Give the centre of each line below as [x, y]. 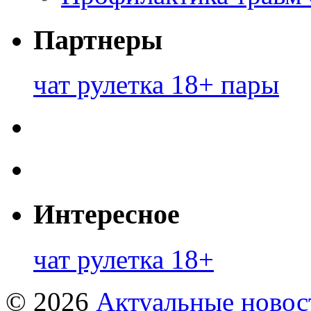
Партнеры [98, 40]
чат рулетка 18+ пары [156, 85]
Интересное [107, 214]
